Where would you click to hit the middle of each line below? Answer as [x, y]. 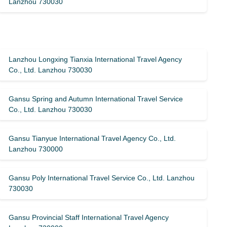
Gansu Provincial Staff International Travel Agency [89, 217]
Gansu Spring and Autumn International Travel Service [96, 99]
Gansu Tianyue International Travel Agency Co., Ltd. [92, 138]
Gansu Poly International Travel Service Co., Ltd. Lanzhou [102, 178]
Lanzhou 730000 [36, 149]
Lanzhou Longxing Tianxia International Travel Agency [96, 59]
